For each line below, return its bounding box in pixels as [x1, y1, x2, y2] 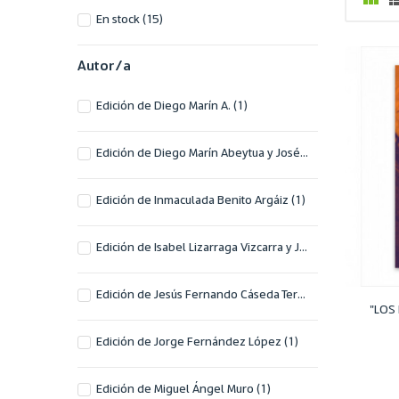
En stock [96, 11, 142, 26]
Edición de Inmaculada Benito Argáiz [96, 191, 291, 207]
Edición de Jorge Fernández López [96, 333, 284, 348]
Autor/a [77, 56, 131, 74]
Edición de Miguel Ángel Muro [96, 380, 256, 395]
